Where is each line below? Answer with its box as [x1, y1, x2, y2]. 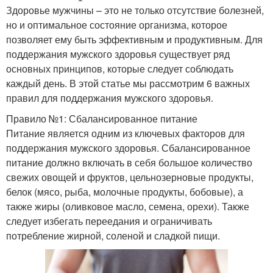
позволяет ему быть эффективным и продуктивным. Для [6, 32, 263, 46]
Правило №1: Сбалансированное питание [6, 111, 197, 126]
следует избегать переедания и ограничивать [6, 213, 212, 228]
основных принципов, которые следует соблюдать [6, 61, 233, 76]
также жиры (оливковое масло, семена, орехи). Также [6, 199, 249, 213]
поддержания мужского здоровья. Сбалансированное [6, 140, 250, 155]
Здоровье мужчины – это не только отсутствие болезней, [6, 2, 264, 17]
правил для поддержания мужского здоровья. [6, 90, 213, 105]
